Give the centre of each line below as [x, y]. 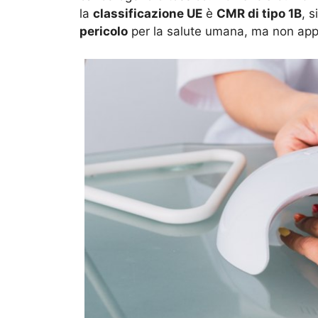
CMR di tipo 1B [259, 14]
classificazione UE [148, 14]
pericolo [104, 32]
